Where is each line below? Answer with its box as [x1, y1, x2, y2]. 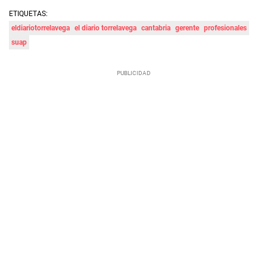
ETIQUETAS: [9, 10, 48, 18]
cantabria [141, 24, 170, 33]
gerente [175, 24, 199, 33]
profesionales [204, 24, 247, 33]
